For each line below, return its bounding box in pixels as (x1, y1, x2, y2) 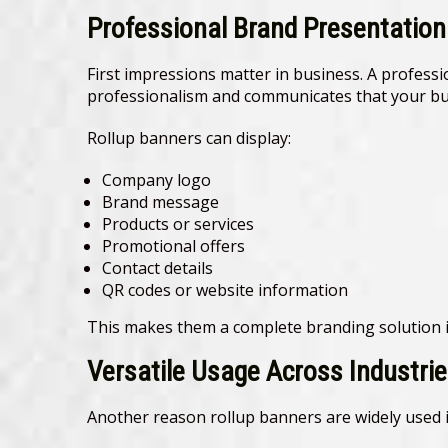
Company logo (102, 169, 211, 192)
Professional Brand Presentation (87, 12, 446, 46)
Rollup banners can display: (87, 127, 291, 150)
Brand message (102, 191, 219, 214)
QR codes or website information (102, 279, 348, 302)
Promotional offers (102, 235, 245, 258)
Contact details (102, 257, 213, 280)
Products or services (102, 213, 254, 236)
